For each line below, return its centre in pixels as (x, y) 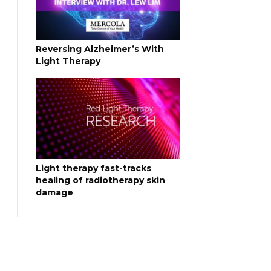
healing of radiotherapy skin (100, 181)
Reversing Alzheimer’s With (100, 49)
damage (54, 193)
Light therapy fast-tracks (93, 168)
